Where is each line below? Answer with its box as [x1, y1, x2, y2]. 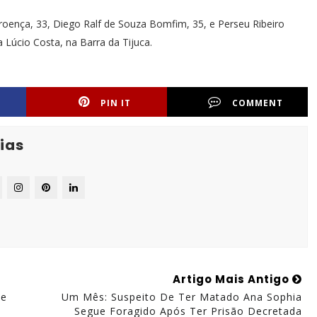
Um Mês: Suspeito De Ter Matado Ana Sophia [61, 290, 302, 304]
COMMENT [232, 97, 284, 109]
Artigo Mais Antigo [172, 272, 292, 287]
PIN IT [100, 97, 132, 109]
